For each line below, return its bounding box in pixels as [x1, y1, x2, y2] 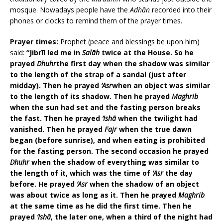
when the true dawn [117, 124, 192, 134]
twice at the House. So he [100, 48, 194, 58]
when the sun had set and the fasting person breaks [10, 103, 201, 112]
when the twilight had [116, 113, 198, 123]
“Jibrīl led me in [26, 48, 82, 58]
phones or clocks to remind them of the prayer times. [10, 16, 182, 26]
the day [163, 168, 193, 178]
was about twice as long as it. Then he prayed [10, 190, 178, 200]
